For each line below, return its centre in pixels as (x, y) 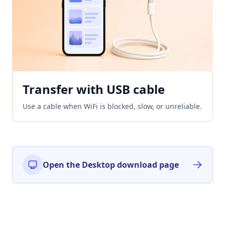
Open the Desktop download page (111, 164)
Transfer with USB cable (94, 89)
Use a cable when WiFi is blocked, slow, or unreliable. (112, 106)
